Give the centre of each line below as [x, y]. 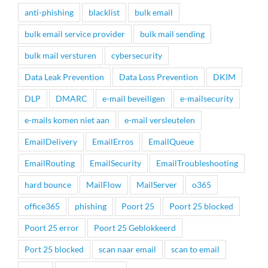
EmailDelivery [51, 142]
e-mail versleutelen [160, 120]
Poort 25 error [52, 228]
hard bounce [48, 185]
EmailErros [113, 142]
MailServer [157, 185]
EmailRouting [50, 163]
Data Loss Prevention [159, 77]
